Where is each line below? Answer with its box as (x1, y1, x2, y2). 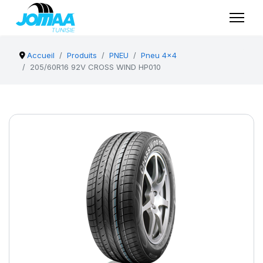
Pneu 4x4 (141, 50, 177, 60)
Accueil (27, 50, 55, 60)
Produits (67, 50, 97, 60)
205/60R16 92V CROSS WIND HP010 (30, 62, 161, 72)
